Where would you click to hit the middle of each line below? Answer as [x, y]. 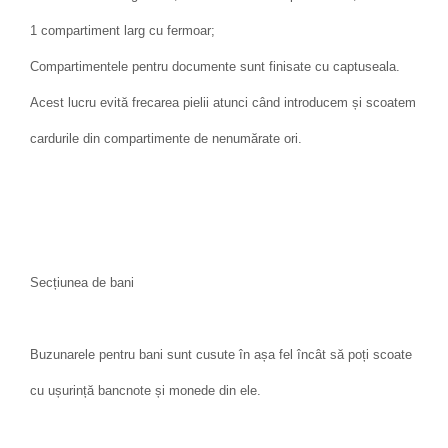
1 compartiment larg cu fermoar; [122, 31]
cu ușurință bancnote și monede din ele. [145, 391]
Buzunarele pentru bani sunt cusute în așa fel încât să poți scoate [221, 355]
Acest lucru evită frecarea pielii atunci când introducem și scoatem [223, 103]
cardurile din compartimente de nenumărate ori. [166, 139]
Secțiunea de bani [82, 283]
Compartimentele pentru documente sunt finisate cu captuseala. [215, 67]
